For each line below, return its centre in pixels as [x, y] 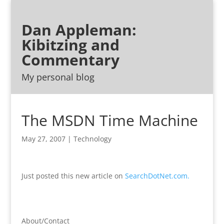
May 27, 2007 [43, 139]
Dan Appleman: [79, 30]
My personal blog [58, 77]
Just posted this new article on [73, 176]
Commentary [70, 60]
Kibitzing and [70, 45]
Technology [92, 139]
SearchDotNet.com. [157, 176]
